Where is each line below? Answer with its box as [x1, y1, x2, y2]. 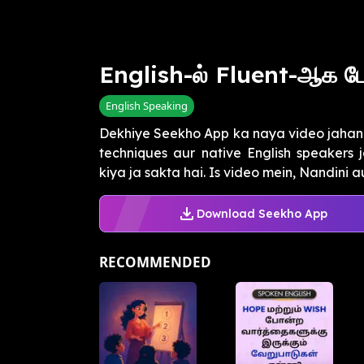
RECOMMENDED [99, 253, 211, 272]
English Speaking [106, 98, 188, 114]
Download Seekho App [196, 206, 327, 221]
